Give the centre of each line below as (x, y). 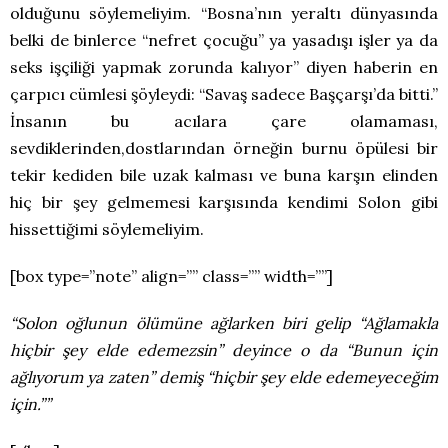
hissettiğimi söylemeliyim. (107, 228)
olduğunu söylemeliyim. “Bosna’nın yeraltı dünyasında (224, 12)
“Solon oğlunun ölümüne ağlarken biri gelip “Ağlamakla (224, 322)
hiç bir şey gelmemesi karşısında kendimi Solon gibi (224, 201)
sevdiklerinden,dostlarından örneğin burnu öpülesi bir (224, 147)
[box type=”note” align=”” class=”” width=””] (171, 275)
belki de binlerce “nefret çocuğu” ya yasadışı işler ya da (224, 39)
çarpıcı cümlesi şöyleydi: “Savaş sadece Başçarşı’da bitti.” (224, 93)
